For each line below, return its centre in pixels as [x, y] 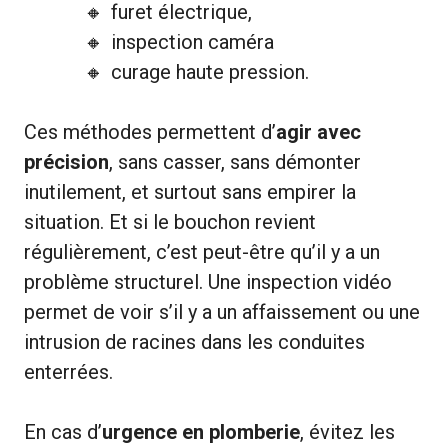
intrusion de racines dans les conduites [194, 341]
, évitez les [347, 431]
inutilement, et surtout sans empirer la [190, 191]
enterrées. [68, 371]
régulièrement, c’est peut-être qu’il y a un [202, 251]
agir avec [318, 131]
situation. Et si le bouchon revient [170, 221]
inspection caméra [192, 41]
